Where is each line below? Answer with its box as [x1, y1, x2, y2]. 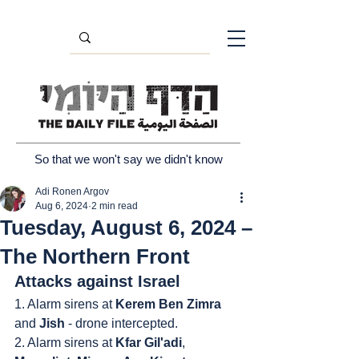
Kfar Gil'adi [115, 336, 182, 349]
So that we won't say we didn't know [34, 152, 223, 166]
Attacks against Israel [14, 272, 180, 290]
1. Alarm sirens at [14, 297, 115, 311]
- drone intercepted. [65, 317, 178, 330]
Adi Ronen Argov [35, 186, 109, 197]
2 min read [91, 200, 138, 212]
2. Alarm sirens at [14, 336, 115, 349]
